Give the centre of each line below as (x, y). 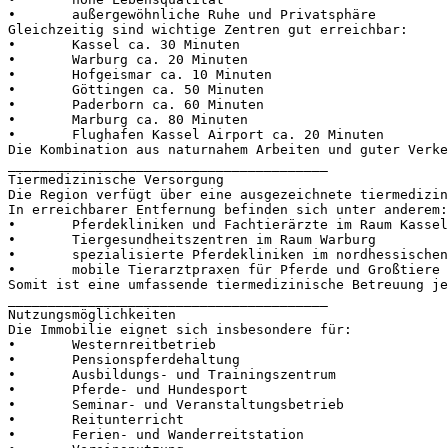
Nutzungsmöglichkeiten (92, 314)
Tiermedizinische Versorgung (116, 179)
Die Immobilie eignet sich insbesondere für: (180, 329)
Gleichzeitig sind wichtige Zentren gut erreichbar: (208, 29)
